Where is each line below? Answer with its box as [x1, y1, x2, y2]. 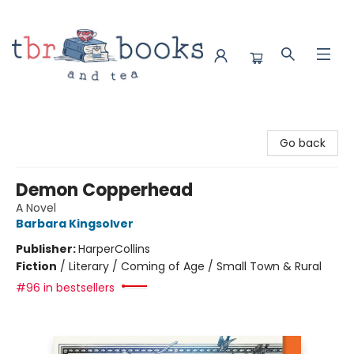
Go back [280, 135, 326, 151]
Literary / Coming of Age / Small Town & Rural [69, 258, 322, 274]
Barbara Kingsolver [16, 216, 134, 232]
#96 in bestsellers [16, 280, 115, 296]
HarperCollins [78, 241, 150, 257]
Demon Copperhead [16, 178, 193, 202]
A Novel [16, 200, 56, 216]
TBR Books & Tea [12, 118, 103, 134]
